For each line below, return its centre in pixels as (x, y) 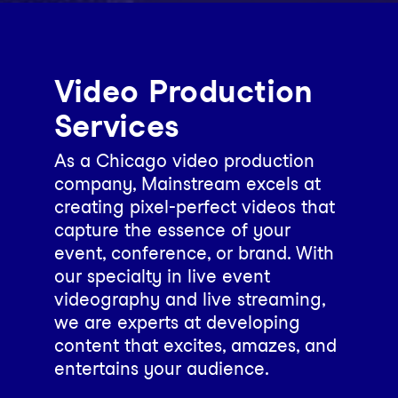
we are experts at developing (177, 322)
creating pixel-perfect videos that (194, 207)
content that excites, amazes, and (195, 346)
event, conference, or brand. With (194, 253)
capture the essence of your (172, 230)
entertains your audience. (161, 369)
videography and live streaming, (189, 299)
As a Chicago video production (184, 161)
